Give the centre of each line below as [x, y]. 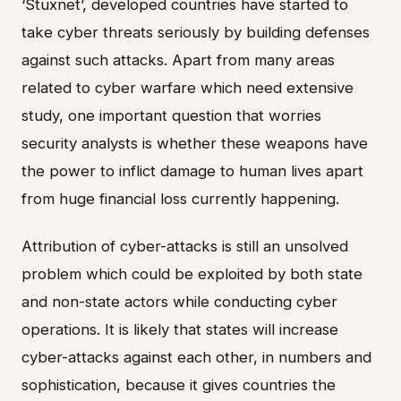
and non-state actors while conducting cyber [179, 301]
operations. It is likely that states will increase [180, 329]
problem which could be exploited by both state [192, 273]
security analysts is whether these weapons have [195, 143]
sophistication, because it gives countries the [179, 384]
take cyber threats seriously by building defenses [196, 32]
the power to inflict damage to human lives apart [192, 171]
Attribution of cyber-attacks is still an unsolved [185, 246]
